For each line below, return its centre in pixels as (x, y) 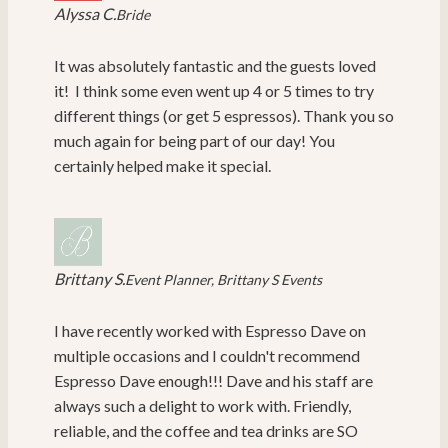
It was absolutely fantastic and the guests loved (215, 66)
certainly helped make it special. (162, 166)
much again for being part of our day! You (194, 141)
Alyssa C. (85, 14)
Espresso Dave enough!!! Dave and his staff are (213, 381)
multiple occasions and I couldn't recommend (207, 356)
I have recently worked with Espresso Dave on (210, 331)
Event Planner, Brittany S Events (223, 280)
